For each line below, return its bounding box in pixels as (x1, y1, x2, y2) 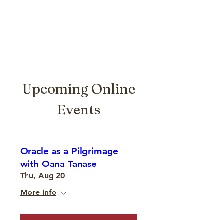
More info (20, 188, 56, 197)
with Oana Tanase (20, 158, 97, 169)
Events (57, 101, 100, 118)
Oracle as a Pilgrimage (20, 145, 118, 157)
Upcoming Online (22, 81, 135, 97)
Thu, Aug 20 (20, 171, 65, 180)
